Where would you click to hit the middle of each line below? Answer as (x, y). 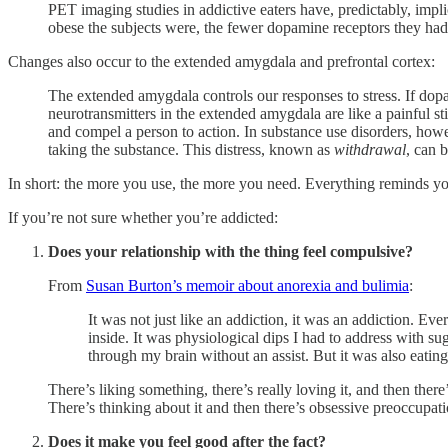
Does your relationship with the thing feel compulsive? (230, 251)
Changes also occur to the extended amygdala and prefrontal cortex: (221, 61)
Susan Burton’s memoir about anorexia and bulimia (247, 285)
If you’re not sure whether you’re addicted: (143, 217)
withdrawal (370, 149)
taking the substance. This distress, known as (191, 149)
